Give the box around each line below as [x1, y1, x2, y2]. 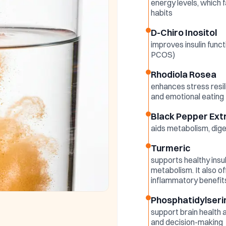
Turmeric [151, 142, 190, 154]
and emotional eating [151, 91, 224, 102]
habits [151, 8, 173, 18]
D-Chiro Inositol [151, 27, 217, 39]
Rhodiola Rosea [151, 69, 216, 81]
